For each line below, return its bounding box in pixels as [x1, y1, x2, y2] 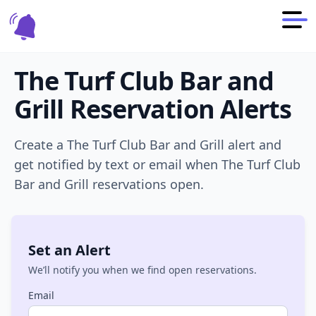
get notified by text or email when [14, 156, 218, 174]
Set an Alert [28, 241, 111, 260]
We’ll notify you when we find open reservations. [28, 263, 257, 277]
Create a [14, 136, 67, 154]
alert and [224, 136, 281, 154]
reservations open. [89, 176, 204, 193]
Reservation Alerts [63, 92, 292, 127]
